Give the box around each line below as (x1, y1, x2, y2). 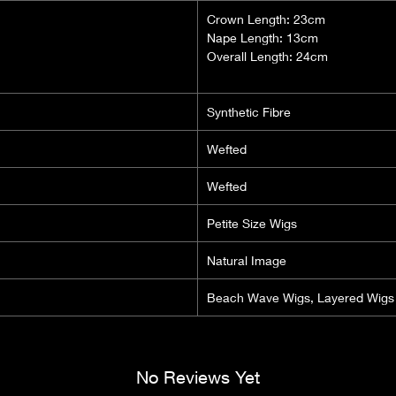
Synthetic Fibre (207, 103, 291, 119)
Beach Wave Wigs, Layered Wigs (207, 289, 394, 305)
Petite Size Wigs (207, 215, 297, 231)
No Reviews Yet (136, 366, 260, 387)
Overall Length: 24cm (207, 48, 328, 64)
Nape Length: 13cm (207, 29, 318, 45)
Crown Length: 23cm (207, 11, 325, 27)
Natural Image (207, 252, 286, 268)
